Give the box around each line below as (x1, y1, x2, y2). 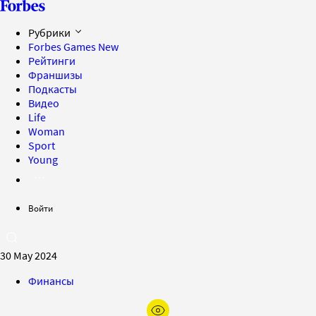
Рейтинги (28, 54, 75, 68)
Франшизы (28, 68, 83, 82)
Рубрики (28, 25, 73, 39)
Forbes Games (28, 39, 98, 54)
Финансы (28, 274, 74, 288)
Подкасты (28, 82, 77, 96)
